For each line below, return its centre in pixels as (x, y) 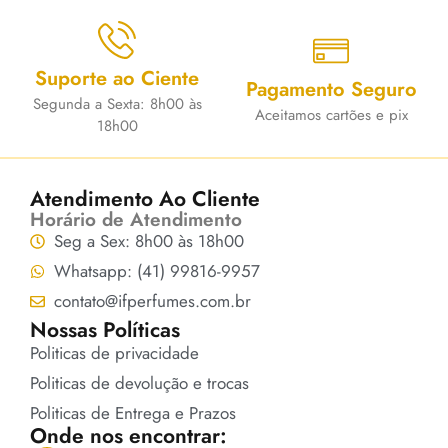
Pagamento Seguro (331, 90)
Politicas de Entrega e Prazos (133, 413)
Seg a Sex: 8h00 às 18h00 (148, 241)
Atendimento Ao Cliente (145, 199)
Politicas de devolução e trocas (139, 383)
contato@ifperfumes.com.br (152, 301)
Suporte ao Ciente (117, 79)
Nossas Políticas (105, 330)
